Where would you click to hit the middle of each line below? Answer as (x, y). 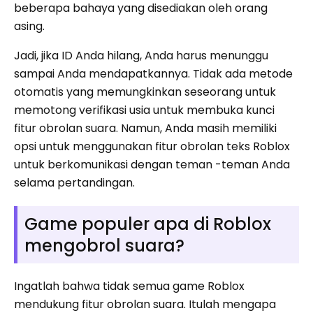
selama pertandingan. (74, 183)
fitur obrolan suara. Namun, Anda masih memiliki (145, 129)
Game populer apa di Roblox (148, 224)
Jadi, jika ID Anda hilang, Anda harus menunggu (141, 56)
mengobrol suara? (104, 246)
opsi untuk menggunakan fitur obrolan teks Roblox (152, 147)
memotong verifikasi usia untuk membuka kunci (144, 110)
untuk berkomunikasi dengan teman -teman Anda (152, 165)
